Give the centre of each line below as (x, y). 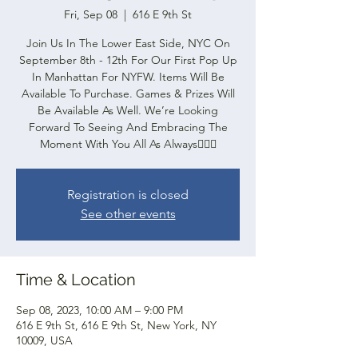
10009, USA (44, 340)
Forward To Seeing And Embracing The (128, 127)
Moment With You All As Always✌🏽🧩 (128, 143)
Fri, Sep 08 (91, 14)
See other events (128, 213)
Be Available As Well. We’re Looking (128, 110)
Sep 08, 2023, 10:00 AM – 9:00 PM (99, 310)
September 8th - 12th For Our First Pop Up (128, 60)
